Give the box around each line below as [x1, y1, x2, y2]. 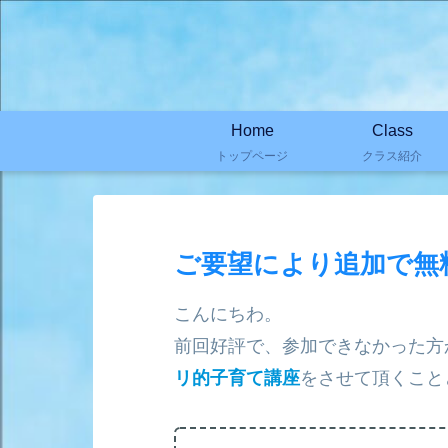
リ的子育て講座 [174, 368, 300, 389]
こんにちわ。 [174, 304, 282, 325]
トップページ [216, 146, 288, 164]
